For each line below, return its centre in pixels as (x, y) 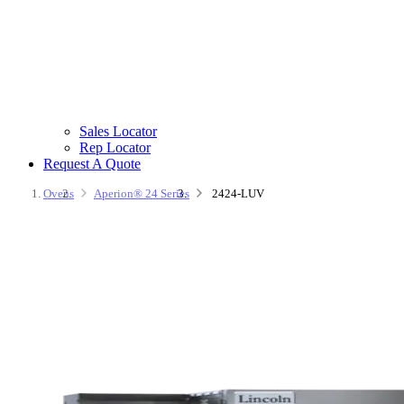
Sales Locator (118, 132)
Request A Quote (92, 164)
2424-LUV (238, 194)
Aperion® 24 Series (142, 194)
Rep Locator (115, 148)
